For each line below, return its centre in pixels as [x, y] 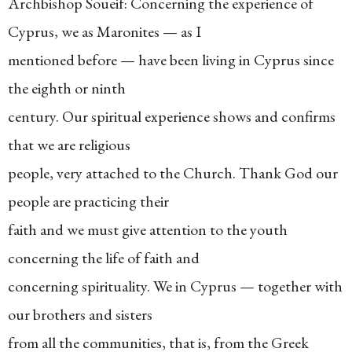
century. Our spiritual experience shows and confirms [172, 116]
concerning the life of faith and [104, 258]
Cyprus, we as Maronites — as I [104, 31]
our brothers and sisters [80, 314]
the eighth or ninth [67, 88]
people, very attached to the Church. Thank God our [173, 173]
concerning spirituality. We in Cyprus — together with [175, 286]
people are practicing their [88, 201]
